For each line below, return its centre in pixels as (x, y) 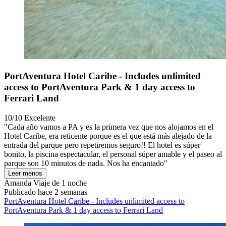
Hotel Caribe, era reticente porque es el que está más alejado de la (108, 136)
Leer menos (25, 173)
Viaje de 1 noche (59, 183)
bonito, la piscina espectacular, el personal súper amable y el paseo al (113, 154)
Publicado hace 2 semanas (46, 192)
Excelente (40, 118)
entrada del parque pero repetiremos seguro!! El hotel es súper (102, 145)
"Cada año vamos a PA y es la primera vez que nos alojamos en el (109, 127)
